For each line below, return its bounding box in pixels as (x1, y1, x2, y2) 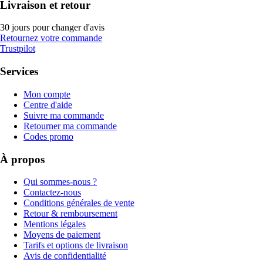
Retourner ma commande (23, 120, 117, 131)
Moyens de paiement (23, 230, 100, 240)
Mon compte (23, 89, 70, 99)
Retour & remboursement (23, 208, 117, 219)
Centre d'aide (23, 99, 72, 110)
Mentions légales (23, 219, 86, 230)
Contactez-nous (23, 187, 81, 198)
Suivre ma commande (23, 110, 104, 120)
